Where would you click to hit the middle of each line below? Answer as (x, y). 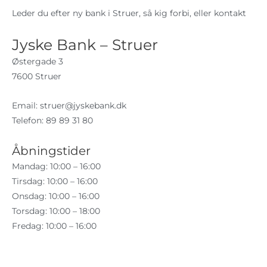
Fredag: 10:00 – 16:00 (54, 226)
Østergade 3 (38, 61)
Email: (26, 105)
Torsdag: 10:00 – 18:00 (56, 211)
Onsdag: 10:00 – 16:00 (56, 196)
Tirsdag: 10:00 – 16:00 (55, 181)
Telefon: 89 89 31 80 (52, 120)
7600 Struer (37, 76)
